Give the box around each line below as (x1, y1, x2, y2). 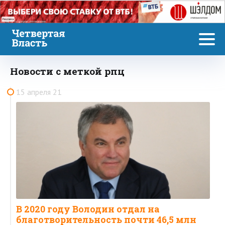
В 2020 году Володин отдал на (16, 203, 160, 215)
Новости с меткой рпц (10, 64, 125, 77)
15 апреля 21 (16, 86, 62, 97)
